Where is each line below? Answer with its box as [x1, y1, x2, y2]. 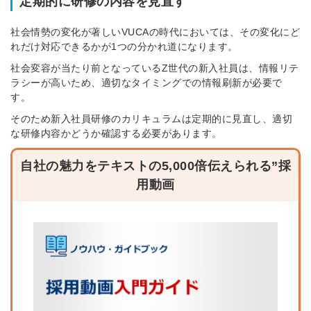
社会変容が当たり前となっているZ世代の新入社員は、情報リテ [10, 62, 299, 74]
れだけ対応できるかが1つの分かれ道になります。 [10, 41, 238, 53]
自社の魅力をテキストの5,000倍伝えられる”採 [20, 159, 291, 174]
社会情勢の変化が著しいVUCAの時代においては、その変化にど [10, 26, 300, 38]
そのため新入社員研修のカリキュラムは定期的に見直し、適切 [10, 113, 292, 125]
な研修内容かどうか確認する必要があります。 [10, 128, 222, 140]
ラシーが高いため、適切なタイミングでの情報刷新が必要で [10, 77, 283, 89]
